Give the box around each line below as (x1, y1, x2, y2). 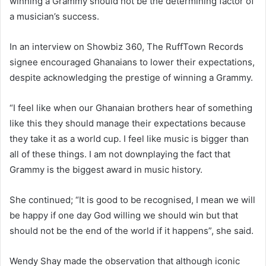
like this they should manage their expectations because (9, 117, 246, 129)
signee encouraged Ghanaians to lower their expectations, (9, 56, 255, 68)
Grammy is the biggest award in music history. (9, 163, 202, 175)
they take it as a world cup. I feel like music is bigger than (9, 132, 249, 144)
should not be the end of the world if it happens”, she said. (9, 224, 254, 236)
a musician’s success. (9, 10, 99, 22)
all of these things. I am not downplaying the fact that (9, 148, 230, 160)
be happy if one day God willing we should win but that (9, 209, 238, 221)
